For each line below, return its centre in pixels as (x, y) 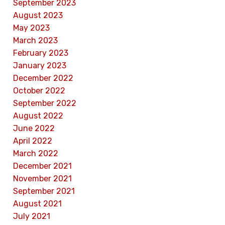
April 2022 (33, 141)
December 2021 (42, 166)
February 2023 (41, 53)
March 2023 (35, 40)
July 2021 (32, 216)
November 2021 (42, 178)
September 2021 (44, 191)
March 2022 (36, 153)
